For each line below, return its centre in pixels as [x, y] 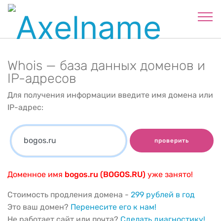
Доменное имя [36, 174]
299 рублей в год [163, 194]
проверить [172, 141]
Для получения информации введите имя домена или [110, 95]
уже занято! [169, 174]
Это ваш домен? [39, 207]
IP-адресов [42, 78]
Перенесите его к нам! [113, 207]
